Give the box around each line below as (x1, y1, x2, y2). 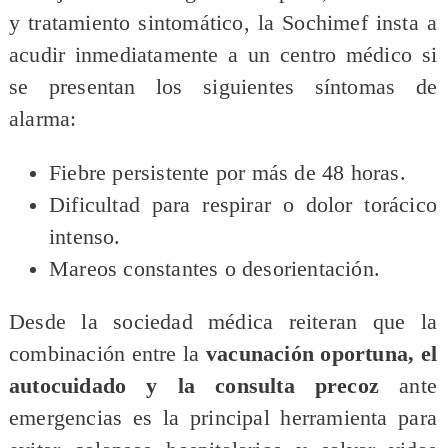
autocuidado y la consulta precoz (8, 374, 380, 399)
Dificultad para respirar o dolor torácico (48, 192, 438, 217)
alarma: (8, 107, 77, 132)
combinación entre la (8, 342, 206, 367)
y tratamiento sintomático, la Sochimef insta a (8, 11, 438, 36)
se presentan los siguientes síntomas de (8, 75, 438, 100)
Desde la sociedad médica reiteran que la (8, 310, 438, 335)
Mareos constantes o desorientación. (48, 256, 380, 281)
